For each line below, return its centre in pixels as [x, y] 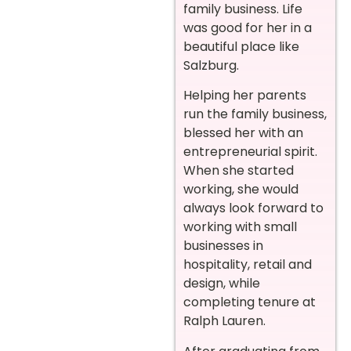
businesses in [223, 246]
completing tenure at [250, 302]
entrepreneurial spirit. [250, 152]
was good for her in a [248, 27]
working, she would [241, 190]
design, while [222, 284]
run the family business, [255, 114]
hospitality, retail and [248, 265]
